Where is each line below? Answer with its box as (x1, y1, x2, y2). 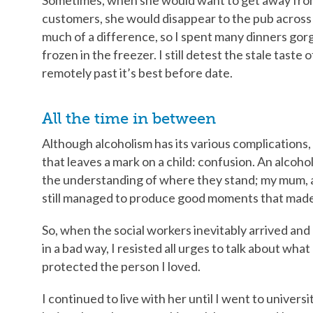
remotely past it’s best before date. (42, 64, 233, 80)
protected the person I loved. (42, 258, 201, 274)
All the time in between (42, 108, 216, 128)
